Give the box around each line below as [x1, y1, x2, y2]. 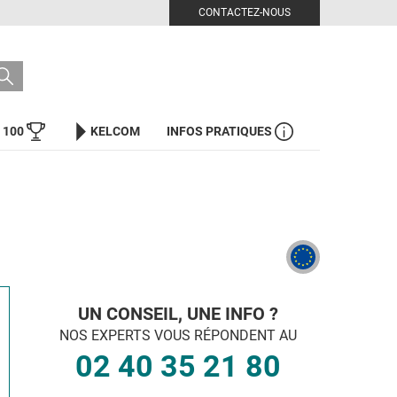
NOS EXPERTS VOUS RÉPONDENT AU [59, 327, 297, 344]
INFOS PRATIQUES [167, 124, 275, 139]
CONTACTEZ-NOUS [198, 6, 291, 19]
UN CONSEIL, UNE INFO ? [78, 303, 278, 324]
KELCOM [90, 124, 140, 139]
